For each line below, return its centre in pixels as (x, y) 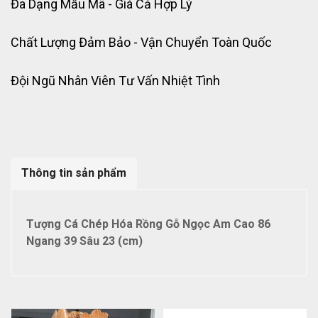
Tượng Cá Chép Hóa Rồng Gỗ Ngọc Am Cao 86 (148, 224)
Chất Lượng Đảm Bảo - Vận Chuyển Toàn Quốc (141, 42)
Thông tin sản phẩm (74, 173)
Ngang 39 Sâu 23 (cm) (84, 241)
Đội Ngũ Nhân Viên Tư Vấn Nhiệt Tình (115, 81)
